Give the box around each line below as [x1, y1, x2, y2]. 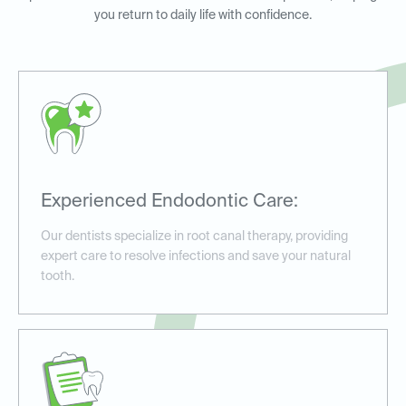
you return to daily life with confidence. [94, 9, 312, 23]
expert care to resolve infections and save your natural [41, 250, 351, 264]
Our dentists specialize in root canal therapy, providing [41, 230, 348, 244]
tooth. [41, 270, 74, 284]
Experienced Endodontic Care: [41, 193, 298, 212]
